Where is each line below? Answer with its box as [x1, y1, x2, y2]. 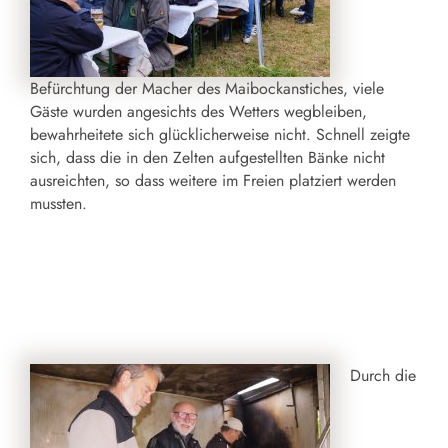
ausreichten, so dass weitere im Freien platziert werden [30, 168, 396, 192]
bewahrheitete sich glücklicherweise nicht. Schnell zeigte [30, 122, 410, 146]
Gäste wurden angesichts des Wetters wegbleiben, [30, 99, 367, 123]
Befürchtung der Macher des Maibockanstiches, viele [30, 76, 384, 100]
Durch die [350, 363, 416, 387]
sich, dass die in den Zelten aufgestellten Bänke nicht [30, 145, 385, 169]
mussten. [30, 191, 87, 215]
